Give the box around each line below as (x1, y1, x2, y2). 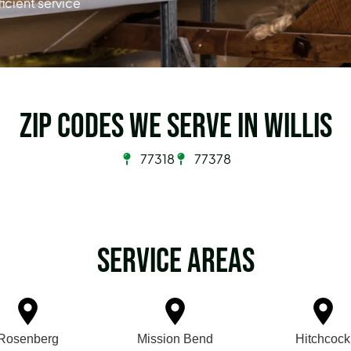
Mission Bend (137, 331, 214, 346)
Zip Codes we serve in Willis (19, 105, 332, 147)
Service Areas (96, 240, 255, 282)
